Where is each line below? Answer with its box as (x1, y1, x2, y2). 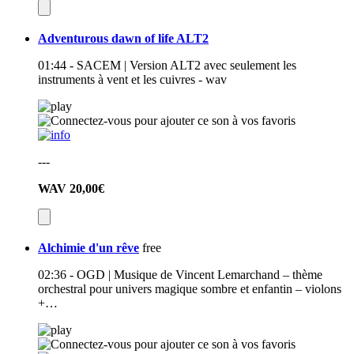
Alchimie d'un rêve (38, 241, 139, 255)
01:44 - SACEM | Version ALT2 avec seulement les (38, 58, 296, 73)
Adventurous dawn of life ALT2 (38, 32, 209, 46)
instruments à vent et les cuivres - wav (38, 73, 227, 87)
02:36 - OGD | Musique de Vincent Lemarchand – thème (38, 268, 322, 282)
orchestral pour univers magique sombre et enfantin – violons (38, 282, 341, 296)
